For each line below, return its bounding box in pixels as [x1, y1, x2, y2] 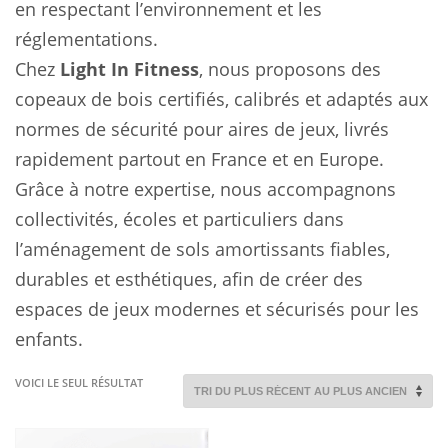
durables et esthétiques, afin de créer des [15, 267, 363, 291]
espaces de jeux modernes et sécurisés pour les [15, 297, 419, 321]
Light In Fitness [60, 57, 199, 81]
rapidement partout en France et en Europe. [15, 147, 384, 171]
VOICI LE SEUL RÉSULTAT [15, 375, 143, 390]
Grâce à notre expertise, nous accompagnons [15, 177, 396, 201]
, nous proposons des [199, 57, 381, 81]
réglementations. [15, 27, 158, 51]
